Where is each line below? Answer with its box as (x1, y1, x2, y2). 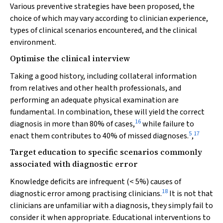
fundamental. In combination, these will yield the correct (10, 107, 205, 117)
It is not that (168, 188, 213, 199)
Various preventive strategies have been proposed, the (10, 1, 195, 12)
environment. (10, 37, 56, 48)
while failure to (141, 118, 194, 129)
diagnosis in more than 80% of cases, (10, 118, 135, 129)
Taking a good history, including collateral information (10, 71, 197, 82)
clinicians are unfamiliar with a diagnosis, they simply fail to (10, 200, 213, 211)
